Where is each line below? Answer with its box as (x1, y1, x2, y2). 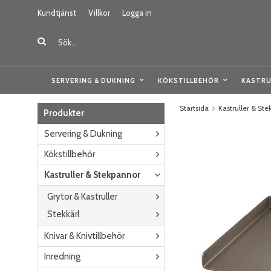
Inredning (44, 251, 80, 262)
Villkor (88, 8, 110, 18)
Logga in (122, 8, 152, 18)
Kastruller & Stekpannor (44, 169, 140, 180)
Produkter (44, 108, 84, 119)
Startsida (180, 103, 209, 113)
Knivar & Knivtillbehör (44, 230, 125, 241)
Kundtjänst (38, 8, 76, 18)
